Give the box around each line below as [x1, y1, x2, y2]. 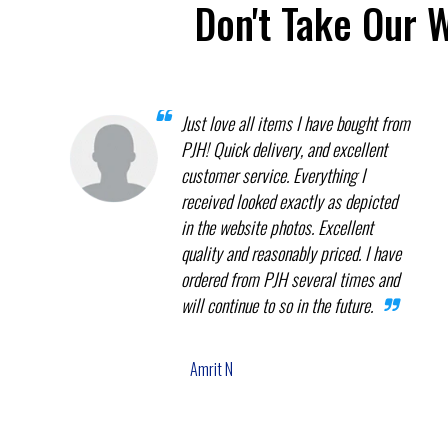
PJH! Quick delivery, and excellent [180, 135, 387, 162]
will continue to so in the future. [180, 291, 373, 318]
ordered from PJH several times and [180, 265, 399, 292]
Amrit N [189, 356, 233, 381]
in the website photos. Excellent [180, 213, 373, 240]
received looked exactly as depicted [180, 187, 397, 214]
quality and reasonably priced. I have [180, 239, 401, 266]
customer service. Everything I [180, 161, 365, 188]
